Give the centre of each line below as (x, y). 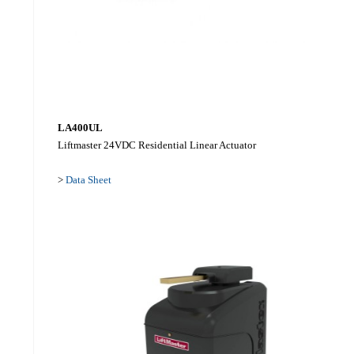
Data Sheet (88, 179)
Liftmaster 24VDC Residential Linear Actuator (156, 145)
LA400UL (80, 127)
